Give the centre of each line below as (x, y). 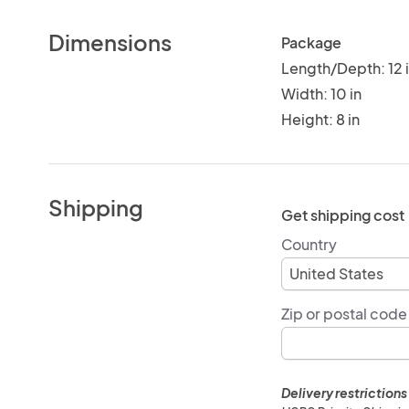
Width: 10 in (321, 93)
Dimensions (110, 42)
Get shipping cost (342, 215)
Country (309, 244)
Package (311, 42)
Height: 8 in (320, 119)
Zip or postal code (344, 313)
